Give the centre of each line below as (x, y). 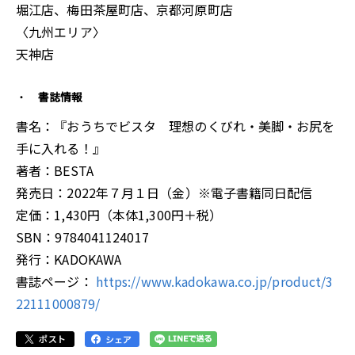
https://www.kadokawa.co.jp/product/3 (214, 282)
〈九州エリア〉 (61, 32)
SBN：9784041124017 (82, 237)
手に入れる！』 (61, 149)
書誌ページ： (56, 282)
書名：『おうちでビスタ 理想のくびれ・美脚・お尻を (176, 126)
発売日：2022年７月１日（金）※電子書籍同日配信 (164, 193)
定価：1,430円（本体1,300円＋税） (119, 215)
